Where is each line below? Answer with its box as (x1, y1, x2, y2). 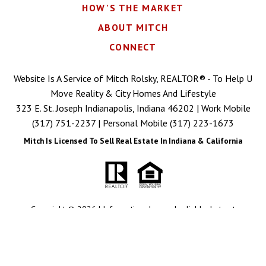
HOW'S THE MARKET (82, 1, 184, 14)
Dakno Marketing (151, 239, 213, 251)
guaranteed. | (60, 217, 109, 228)
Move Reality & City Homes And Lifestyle (50, 87, 216, 99)
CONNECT (109, 40, 157, 53)
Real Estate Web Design (42, 239, 129, 251)
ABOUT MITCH (97, 21, 169, 33)
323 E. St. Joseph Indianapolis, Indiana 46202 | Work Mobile (15, 102, 251, 114)
